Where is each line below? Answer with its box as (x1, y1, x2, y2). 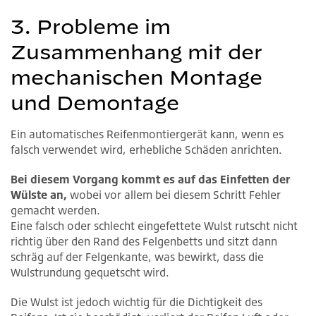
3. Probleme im (11, 15, 171, 39)
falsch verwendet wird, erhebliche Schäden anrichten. (11, 142, 282, 157)
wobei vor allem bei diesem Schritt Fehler (67, 188, 281, 202)
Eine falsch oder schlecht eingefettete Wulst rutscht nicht (11, 219, 298, 233)
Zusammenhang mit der (11, 40, 262, 64)
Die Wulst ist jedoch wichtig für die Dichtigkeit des (11, 295, 262, 310)
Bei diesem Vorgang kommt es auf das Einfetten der (11, 172, 290, 187)
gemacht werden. (11, 203, 100, 218)
